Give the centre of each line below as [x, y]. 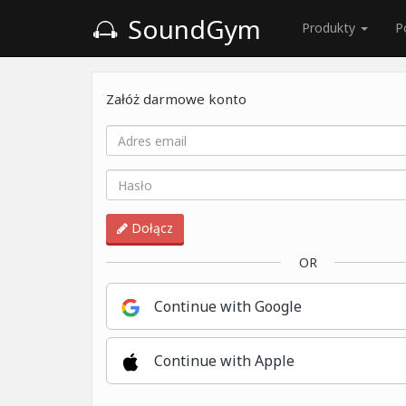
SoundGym [191, 29]
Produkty [330, 28]
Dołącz [150, 228]
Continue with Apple [224, 361]
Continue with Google [228, 306]
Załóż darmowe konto [176, 99]
